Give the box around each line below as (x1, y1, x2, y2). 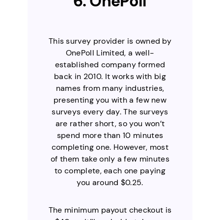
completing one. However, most (51, 141, 169, 152)
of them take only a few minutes (51, 153, 169, 164)
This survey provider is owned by (48, 35, 172, 46)
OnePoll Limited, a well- (65, 47, 155, 58)
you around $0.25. (77, 177, 143, 188)
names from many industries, (55, 82, 165, 93)
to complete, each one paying (55, 165, 165, 176)
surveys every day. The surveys (52, 106, 168, 117)
